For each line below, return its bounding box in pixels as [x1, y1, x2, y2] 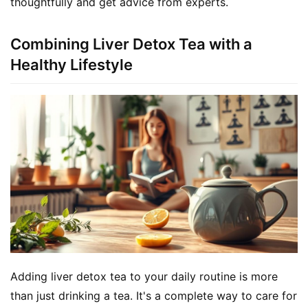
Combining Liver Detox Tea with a [10, 34, 252, 53]
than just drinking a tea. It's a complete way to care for [10, 288, 297, 302]
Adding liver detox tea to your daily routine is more [10, 269, 278, 283]
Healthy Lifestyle [10, 55, 133, 74]
